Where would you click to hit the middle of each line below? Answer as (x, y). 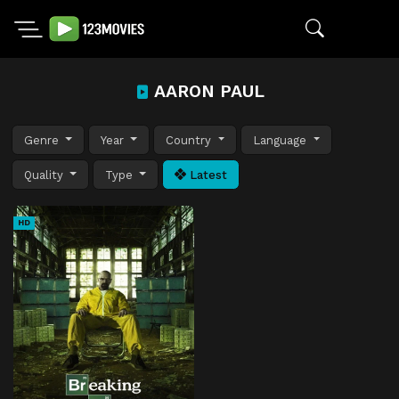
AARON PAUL (207, 91)
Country (191, 140)
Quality (45, 175)
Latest (207, 175)
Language (282, 140)
